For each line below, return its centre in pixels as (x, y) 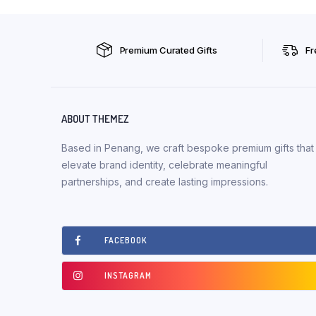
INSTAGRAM (128, 275)
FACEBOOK (126, 240)
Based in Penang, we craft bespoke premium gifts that (188, 148)
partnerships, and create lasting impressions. (165, 182)
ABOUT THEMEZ (95, 119)
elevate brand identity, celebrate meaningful (164, 165)
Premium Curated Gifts (168, 50)
